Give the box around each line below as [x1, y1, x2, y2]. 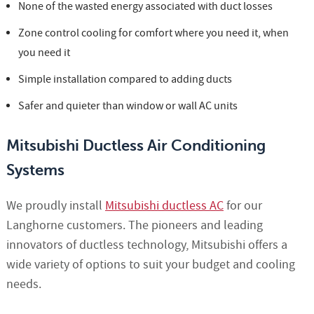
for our [223, 198, 262, 214]
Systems [6, 161, 64, 179]
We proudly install [6, 198, 105, 214]
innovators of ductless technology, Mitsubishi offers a [6, 237, 287, 254]
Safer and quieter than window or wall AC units [18, 99, 238, 114]
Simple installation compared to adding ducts [18, 72, 232, 87]
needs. [6, 276, 41, 293]
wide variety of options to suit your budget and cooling [6, 257, 295, 273]
